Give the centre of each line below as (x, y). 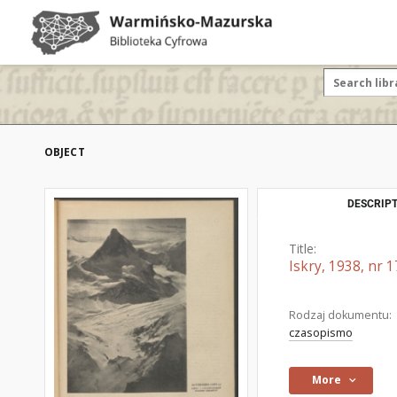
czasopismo (321, 333)
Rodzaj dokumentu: (340, 315)
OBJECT (65, 152)
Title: (303, 249)
